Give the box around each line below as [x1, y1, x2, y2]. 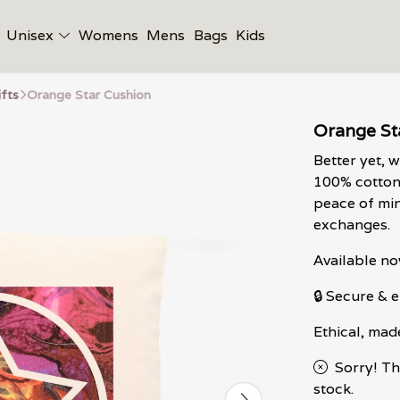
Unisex [6, 26, 58, 45]
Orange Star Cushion [27, 87, 151, 103]
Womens [78, 26, 138, 45]
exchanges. [313, 215, 390, 234]
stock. [313, 379, 354, 398]
